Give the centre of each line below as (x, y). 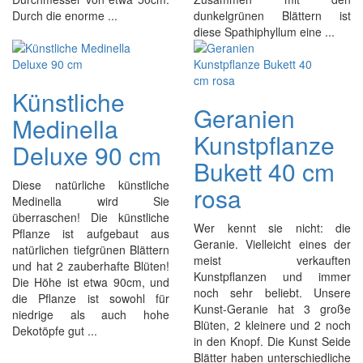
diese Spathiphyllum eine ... (264, 32)
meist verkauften (272, 260)
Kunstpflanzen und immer (272, 276)
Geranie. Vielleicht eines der (272, 244)
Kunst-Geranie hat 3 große (272, 309)
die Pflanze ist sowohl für (91, 298)
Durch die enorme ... (65, 15)
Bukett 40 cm (264, 171)
